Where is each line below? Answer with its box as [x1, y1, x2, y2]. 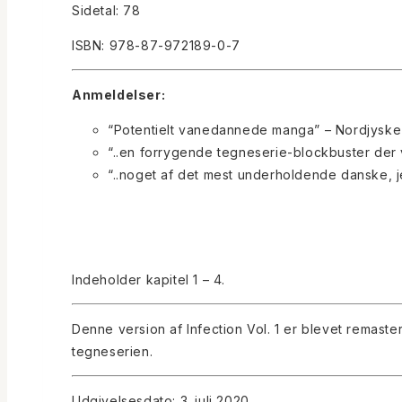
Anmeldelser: [72, 87, 166, 103]
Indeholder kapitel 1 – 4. [72, 272, 225, 288]
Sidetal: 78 [72, 3, 141, 19]
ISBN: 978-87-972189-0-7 [72, 38, 240, 54]
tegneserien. [72, 344, 153, 360]
